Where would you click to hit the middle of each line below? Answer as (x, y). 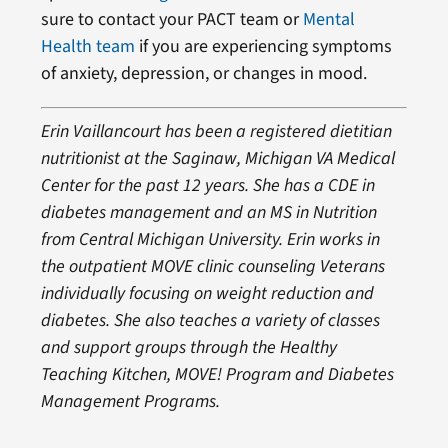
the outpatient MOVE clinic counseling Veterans (212, 267)
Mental (328, 20)
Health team (87, 47)
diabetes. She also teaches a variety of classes (210, 321)
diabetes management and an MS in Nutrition (208, 213)
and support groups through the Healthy (188, 348)
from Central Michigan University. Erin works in (210, 240)
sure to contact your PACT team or (171, 20)
